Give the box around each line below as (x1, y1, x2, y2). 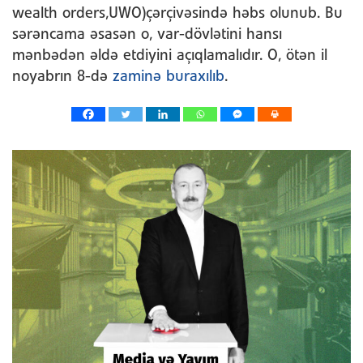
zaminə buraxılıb (113, 70, 224, 85)
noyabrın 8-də (12, 70, 113, 85)
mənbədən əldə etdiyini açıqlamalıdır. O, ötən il (12, 49, 327, 64)
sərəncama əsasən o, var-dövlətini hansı (12, 28, 282, 43)
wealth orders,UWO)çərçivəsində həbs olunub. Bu (12, 6, 343, 22)
